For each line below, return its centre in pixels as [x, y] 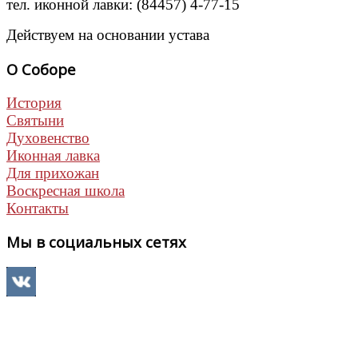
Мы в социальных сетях [96, 242]
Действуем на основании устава [108, 35]
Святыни [35, 120]
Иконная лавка [53, 155]
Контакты [38, 208]
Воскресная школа [66, 190]
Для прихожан [53, 173]
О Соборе [41, 69]
